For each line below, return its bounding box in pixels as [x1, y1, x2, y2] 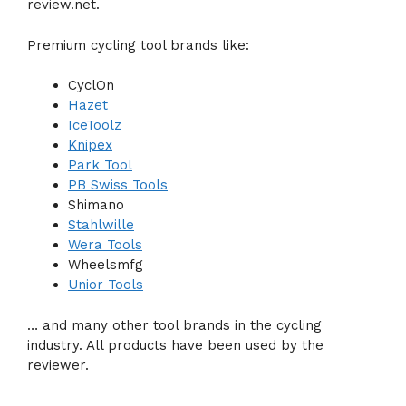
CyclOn [68, 77, 114, 93]
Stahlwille [68, 217, 134, 233]
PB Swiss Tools [68, 177, 168, 193]
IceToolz [68, 117, 121, 133]
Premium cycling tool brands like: [27, 36, 249, 53]
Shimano [68, 197, 124, 213]
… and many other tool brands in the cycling [27, 316, 322, 333]
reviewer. [27, 356, 89, 373]
